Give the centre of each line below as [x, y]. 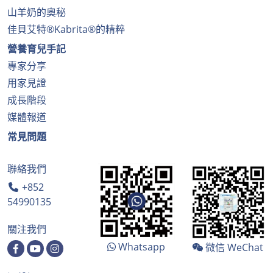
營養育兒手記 [37, 48]
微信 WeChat [234, 247]
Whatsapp [142, 246]
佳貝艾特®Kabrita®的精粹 [66, 29]
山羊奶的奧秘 [37, 12]
